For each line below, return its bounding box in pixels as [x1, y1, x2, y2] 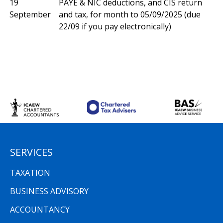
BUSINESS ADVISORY [10, 185, 89, 197]
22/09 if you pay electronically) [59, 20, 171, 32]
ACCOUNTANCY [10, 204, 70, 215]
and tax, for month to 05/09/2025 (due [59, 8, 201, 20]
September [9, 8, 51, 20]
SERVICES [10, 145, 53, 159]
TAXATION [10, 167, 50, 179]
